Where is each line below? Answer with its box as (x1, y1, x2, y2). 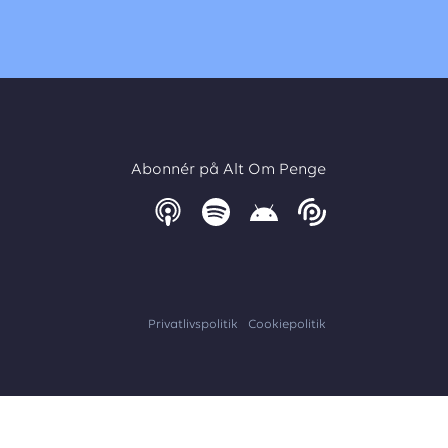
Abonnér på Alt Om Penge (131, 162, 326, 178)
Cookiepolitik (248, 318, 326, 331)
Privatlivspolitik (148, 318, 238, 331)
